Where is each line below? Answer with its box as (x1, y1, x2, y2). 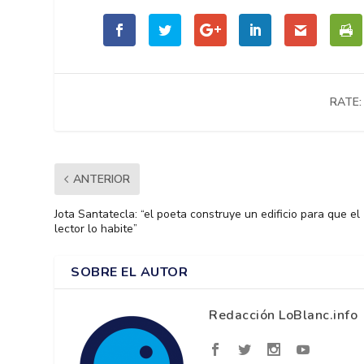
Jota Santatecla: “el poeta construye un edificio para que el (54, 206, 361, 222)
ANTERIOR (73, 171, 131, 187)
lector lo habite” (54, 220, 138, 236)
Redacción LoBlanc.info (209, 305, 358, 324)
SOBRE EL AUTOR (71, 262, 188, 281)
